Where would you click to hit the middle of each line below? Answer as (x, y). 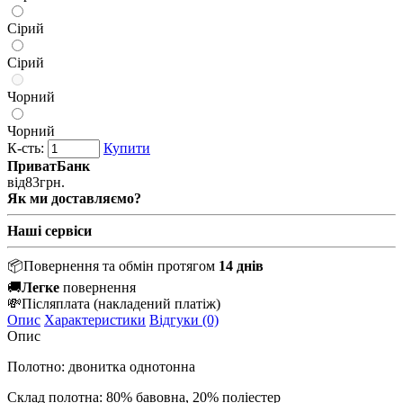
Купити (127, 148)
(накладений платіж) (157, 303)
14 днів (241, 265)
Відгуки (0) (184, 319)
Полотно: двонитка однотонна (101, 366)
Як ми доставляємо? (74, 198)
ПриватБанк (49, 166)
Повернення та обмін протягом (121, 265)
